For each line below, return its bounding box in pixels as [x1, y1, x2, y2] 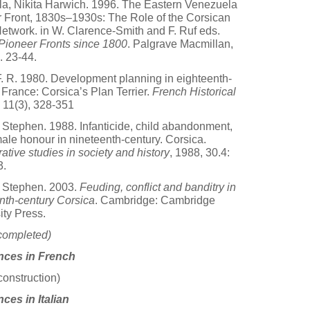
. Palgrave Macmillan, [127, 38, 233, 50]
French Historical [152, 86, 236, 98]
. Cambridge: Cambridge [95, 194, 215, 206]
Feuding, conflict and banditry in [80, 181, 236, 193]
